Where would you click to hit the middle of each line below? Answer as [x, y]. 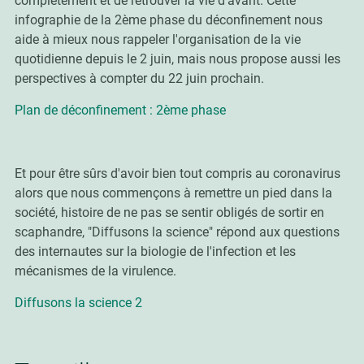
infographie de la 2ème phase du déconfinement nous [168, 20]
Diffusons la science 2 [78, 303]
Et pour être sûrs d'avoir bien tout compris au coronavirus [177, 173]
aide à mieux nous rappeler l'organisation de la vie [157, 39]
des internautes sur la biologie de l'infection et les [155, 251]
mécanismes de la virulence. [95, 271]
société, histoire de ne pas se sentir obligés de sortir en [169, 212]
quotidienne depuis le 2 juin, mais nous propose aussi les [177, 59]
